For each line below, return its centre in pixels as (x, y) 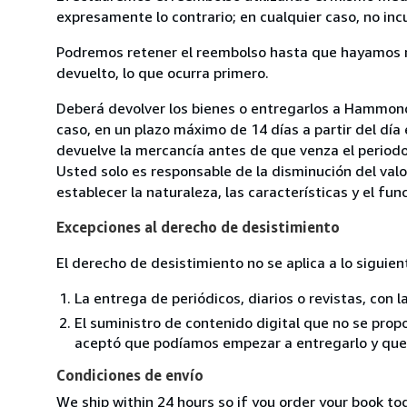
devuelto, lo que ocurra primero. (163, 72)
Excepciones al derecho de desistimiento (198, 227)
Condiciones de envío (130, 375)
